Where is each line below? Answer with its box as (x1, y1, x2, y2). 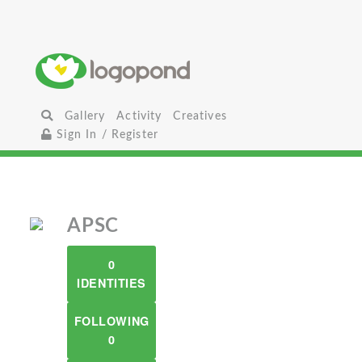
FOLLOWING (74, 313, 149, 329)
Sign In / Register (53, 128, 159, 141)
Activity (116, 110, 162, 122)
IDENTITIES (77, 275, 146, 291)
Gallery (65, 110, 106, 122)
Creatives (173, 110, 227, 122)
